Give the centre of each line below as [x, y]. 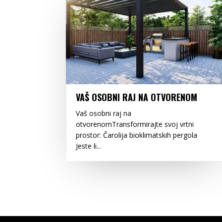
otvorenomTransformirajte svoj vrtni [135, 124]
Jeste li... [89, 146]
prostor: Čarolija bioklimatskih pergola [137, 135]
